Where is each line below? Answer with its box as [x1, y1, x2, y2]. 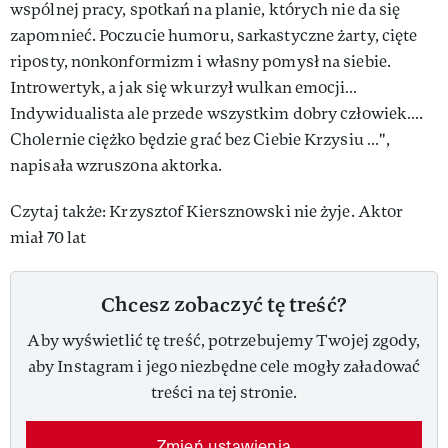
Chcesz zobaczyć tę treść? [101, 290, 347, 318]
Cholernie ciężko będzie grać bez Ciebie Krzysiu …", [10, 128, 391, 150]
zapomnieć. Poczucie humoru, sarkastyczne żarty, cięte [10, 24, 418, 46]
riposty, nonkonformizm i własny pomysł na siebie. [10, 50, 391, 72]
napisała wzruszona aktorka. [10, 154, 222, 176]
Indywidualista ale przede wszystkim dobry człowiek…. [10, 102, 424, 124]
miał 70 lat [10, 226, 87, 248]
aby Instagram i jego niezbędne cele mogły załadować [27, 355, 421, 377]
